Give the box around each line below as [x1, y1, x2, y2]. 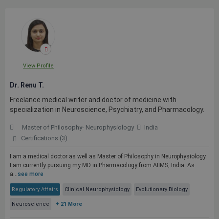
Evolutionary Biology [136, 186, 188, 193]
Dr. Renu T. [10, 81, 44, 89]
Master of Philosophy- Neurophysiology [22, 124, 134, 131]
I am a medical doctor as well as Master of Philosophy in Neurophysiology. [10, 153, 207, 160]
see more [18, 171, 44, 177]
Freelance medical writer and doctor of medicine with [10, 96, 176, 104]
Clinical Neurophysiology [65, 186, 130, 193]
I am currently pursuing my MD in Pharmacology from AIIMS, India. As [10, 162, 195, 169]
